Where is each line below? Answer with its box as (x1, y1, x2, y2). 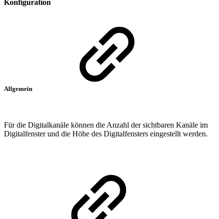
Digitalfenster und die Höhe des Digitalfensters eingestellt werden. (4, 129, 208, 138)
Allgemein (4, 85, 34, 93)
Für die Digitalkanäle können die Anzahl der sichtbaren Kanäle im (4, 120, 208, 129)
